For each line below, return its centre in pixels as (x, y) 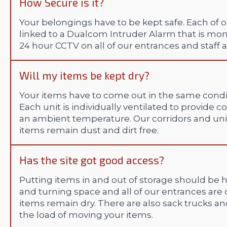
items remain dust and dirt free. (89, 130)
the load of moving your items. (86, 215)
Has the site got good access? (92, 160)
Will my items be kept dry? (84, 75)
